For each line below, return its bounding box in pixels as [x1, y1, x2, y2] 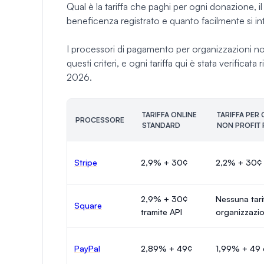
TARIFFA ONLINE [142, 110, 197, 119]
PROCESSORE [75, 115, 124, 124]
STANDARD [142, 120, 180, 130]
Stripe [74, 157, 97, 167]
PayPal [74, 243, 100, 253]
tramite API [141, 206, 182, 217]
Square [74, 200, 102, 210]
